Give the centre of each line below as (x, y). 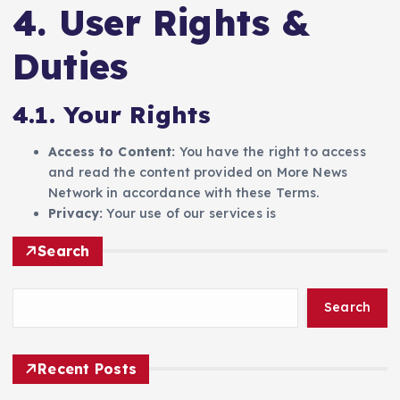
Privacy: (76, 213)
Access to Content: (112, 151)
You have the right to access (271, 151)
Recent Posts (87, 368)
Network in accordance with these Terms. (184, 192)
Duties (70, 67)
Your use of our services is (190, 213)
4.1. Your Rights (112, 114)
